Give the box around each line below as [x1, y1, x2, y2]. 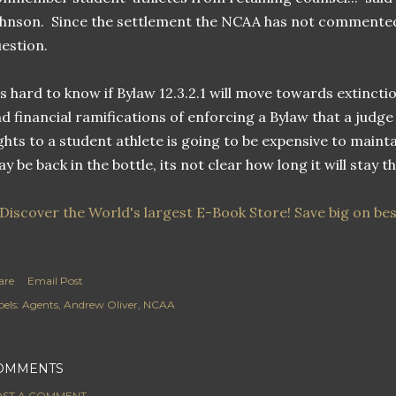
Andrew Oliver [64, 298, 138, 311]
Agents [22, 298, 58, 311]
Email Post [27, 274, 83, 287]
